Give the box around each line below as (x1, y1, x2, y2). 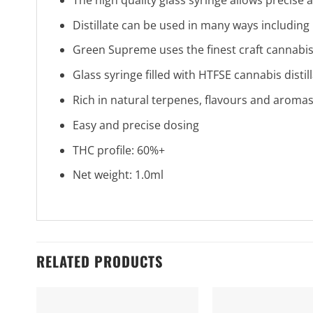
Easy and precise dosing (73, 117, 200, 133)
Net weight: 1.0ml (73, 167, 164, 183)
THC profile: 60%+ (73, 142, 166, 158)
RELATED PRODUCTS (36, 250, 163, 272)
